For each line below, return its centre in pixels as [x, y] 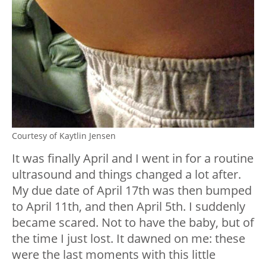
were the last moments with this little [114, 254]
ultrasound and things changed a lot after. [126, 174]
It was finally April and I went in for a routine [133, 158]
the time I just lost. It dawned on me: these [129, 238]
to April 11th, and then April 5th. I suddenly [129, 206]
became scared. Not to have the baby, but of [133, 222]
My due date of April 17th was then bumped [132, 190]
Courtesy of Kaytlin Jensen [64, 135]
